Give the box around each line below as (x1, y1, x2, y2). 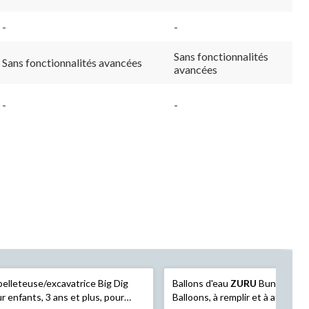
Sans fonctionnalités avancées (2, 55, 142, 69)
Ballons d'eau (172, 277, 230, 289)
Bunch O (256, 277, 297, 289)
